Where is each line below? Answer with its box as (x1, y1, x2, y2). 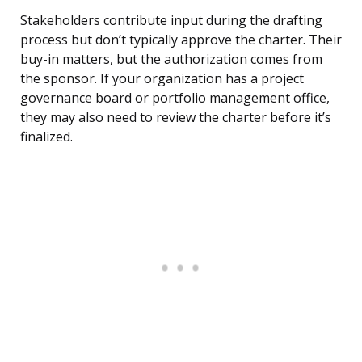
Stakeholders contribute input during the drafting (20, 11, 322, 30)
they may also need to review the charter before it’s (20, 108, 331, 127)
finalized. (20, 128, 73, 146)
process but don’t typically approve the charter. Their (20, 31, 342, 49)
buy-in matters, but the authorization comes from (20, 50, 322, 69)
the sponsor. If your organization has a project (20, 69, 304, 88)
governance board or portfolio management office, (20, 89, 330, 107)
